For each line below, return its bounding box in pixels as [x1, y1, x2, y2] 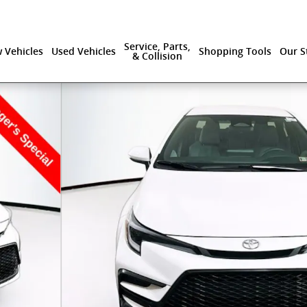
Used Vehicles [51, 46, 116, 57]
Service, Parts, [124, 41, 191, 52]
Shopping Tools [199, 46, 271, 57]
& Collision [132, 51, 182, 62]
